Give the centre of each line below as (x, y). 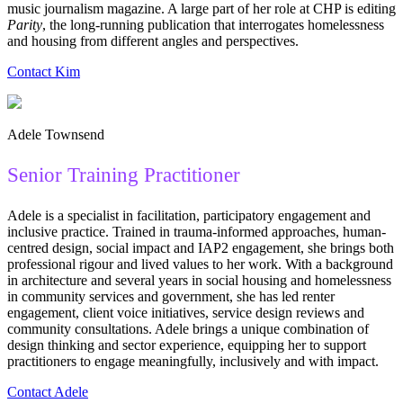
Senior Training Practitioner (124, 175)
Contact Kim (44, 72)
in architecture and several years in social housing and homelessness (199, 281)
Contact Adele (48, 392)
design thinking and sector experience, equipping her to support (187, 345)
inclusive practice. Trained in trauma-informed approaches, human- (197, 232)
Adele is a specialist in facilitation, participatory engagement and (189, 216)
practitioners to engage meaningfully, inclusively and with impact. (193, 362)
